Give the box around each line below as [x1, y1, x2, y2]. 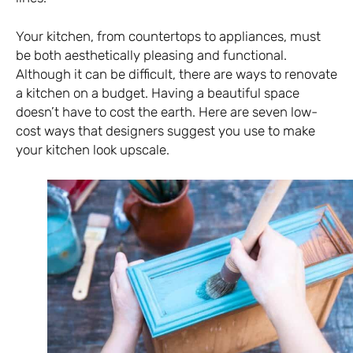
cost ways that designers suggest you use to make [16, 123, 315, 139]
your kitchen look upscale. [16, 142, 169, 158]
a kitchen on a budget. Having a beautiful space [16, 85, 299, 102]
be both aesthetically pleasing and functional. [16, 47, 287, 64]
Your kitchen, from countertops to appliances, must [16, 28, 321, 45]
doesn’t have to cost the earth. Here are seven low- [16, 104, 318, 121]
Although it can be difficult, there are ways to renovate [16, 66, 337, 83]
